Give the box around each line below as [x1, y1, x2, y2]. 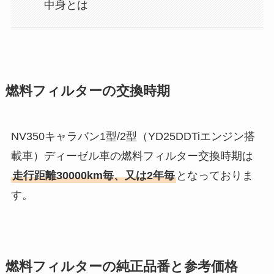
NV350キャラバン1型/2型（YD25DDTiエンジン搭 [10, 130, 255, 143]
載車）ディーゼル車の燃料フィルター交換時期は [10, 150, 253, 163]
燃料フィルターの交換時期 [5, 84, 170, 99]
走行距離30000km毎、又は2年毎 [12, 169, 175, 182]
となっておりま [176, 169, 253, 182]
